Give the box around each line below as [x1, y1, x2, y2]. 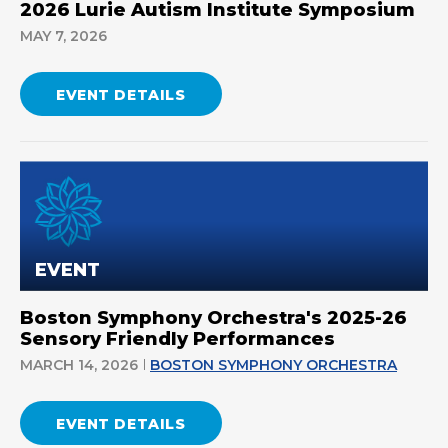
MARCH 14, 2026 [20, 355, 138, 374]
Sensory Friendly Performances [20, 327, 335, 350]
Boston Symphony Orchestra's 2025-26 [20, 306, 407, 329]
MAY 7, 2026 [20, 27, 107, 46]
